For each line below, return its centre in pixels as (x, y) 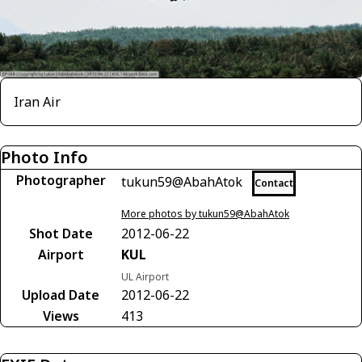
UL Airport (145, 276)
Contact (274, 183)
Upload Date (61, 295)
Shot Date (61, 233)
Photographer (61, 180)
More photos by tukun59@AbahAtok (205, 213)
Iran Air (37, 101)
